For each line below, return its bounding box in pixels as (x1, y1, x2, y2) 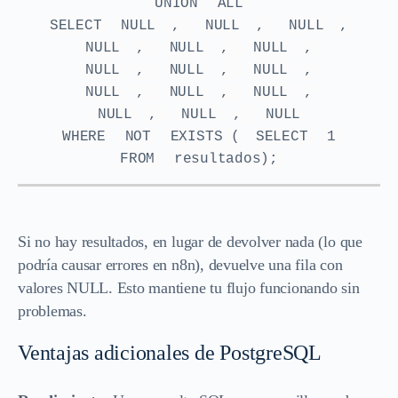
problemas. (18, 301, 87, 320)
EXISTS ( (170, 128, 240, 145)
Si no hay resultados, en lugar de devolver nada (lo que (18, 232, 362, 251)
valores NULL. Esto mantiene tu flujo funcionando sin (18, 278, 360, 297)
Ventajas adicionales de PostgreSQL (18, 340, 322, 364)
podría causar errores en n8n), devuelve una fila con (18, 255, 343, 274)
